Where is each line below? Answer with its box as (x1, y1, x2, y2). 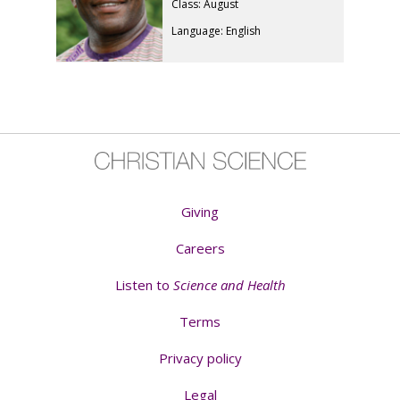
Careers (175, 238, 225, 257)
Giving (181, 202, 219, 221)
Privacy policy (158, 348, 242, 367)
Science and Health (172, 275, 286, 294)
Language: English (171, 22, 262, 38)
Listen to (114, 275, 173, 294)
